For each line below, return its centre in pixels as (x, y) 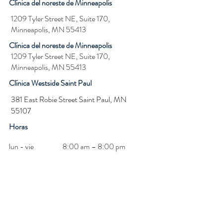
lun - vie (21, 146)
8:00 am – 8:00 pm (94, 146)
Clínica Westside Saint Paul (50, 83)
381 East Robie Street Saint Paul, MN (69, 99)
